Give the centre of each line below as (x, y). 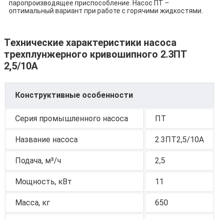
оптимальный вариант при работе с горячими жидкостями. (106, 11)
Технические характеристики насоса (90, 42)
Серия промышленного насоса (72, 118)
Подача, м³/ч (38, 160)
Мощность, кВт (44, 181)
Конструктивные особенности (74, 95)
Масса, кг (33, 202)
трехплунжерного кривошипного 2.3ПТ (95, 54)
